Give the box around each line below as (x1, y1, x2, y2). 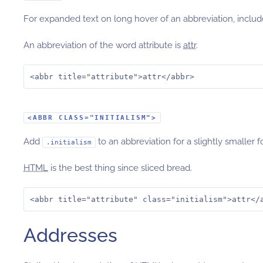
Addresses (23, 224, 117, 246)
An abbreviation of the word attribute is (23, 40, 183, 50)
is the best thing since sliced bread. (48, 163, 192, 173)
